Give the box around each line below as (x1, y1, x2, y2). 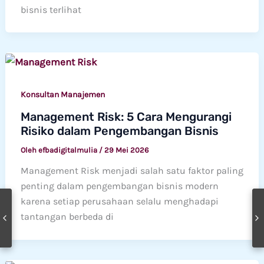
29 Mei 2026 (104, 146, 148, 155)
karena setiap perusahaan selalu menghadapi (20, 196, 219, 207)
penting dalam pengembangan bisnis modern (20, 180, 219, 192)
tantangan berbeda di (20, 211, 114, 223)
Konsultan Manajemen (20, 89, 105, 100)
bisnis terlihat (20, 4, 81, 15)
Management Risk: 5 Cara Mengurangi (20, 110, 232, 124)
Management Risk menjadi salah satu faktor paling (20, 165, 243, 177)
